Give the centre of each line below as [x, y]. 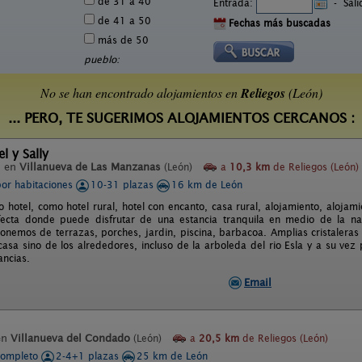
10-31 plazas [124, 185]
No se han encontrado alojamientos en [140, 93]
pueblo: [102, 59]
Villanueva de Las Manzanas [90, 167]
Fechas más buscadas [280, 23]
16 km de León [207, 185]
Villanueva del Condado [70, 338]
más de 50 [122, 40]
